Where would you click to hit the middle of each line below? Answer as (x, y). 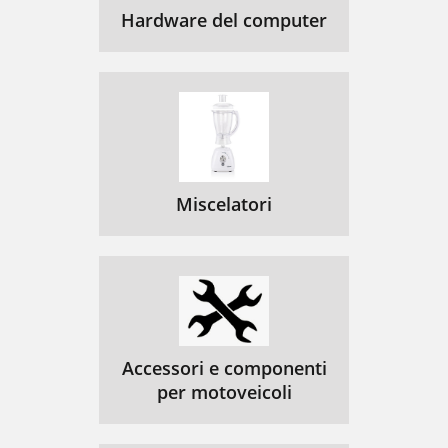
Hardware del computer (224, 20)
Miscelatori (224, 204)
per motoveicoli (224, 391)
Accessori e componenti (224, 367)
